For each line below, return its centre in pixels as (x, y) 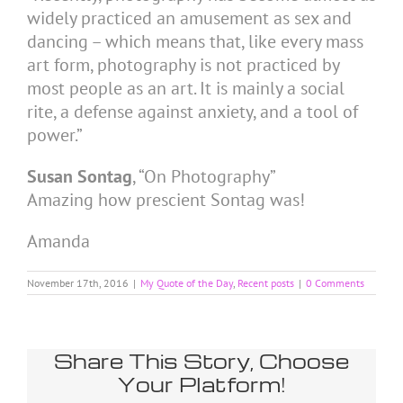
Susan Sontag (80, 176)
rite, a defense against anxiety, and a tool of (193, 111)
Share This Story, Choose (201, 360)
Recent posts (266, 282)
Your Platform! (201, 384)
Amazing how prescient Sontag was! (166, 199)
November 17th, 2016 (78, 282)
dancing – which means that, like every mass (195, 41)
